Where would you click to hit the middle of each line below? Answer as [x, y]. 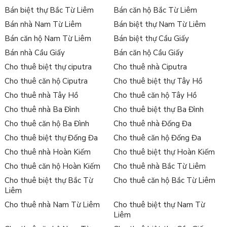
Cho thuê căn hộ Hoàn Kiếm [52, 166]
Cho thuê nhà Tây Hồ [41, 95]
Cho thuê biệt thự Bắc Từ [48, 180]
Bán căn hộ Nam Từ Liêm [48, 38]
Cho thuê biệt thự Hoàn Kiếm [164, 152]
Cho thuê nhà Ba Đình [42, 109]
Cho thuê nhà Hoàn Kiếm [47, 152]
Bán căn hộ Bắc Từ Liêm [155, 10]
